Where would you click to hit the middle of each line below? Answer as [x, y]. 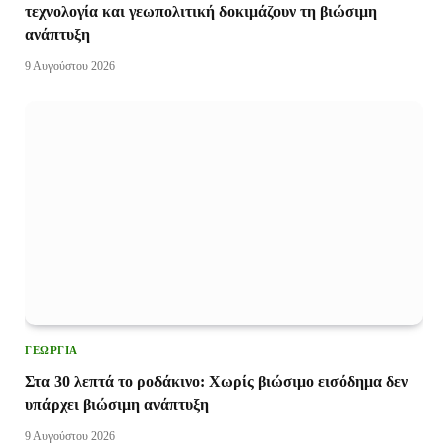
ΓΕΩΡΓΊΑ [51, 349]
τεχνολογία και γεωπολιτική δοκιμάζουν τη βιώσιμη [201, 12]
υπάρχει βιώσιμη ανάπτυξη [117, 404]
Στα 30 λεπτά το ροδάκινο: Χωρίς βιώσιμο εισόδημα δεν [216, 381]
